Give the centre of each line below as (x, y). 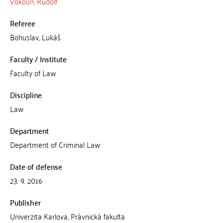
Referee (22, 23)
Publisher (25, 202)
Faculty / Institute (38, 59)
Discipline (26, 95)
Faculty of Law (33, 73)
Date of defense (36, 166)
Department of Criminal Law (55, 144)
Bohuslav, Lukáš (35, 37)
